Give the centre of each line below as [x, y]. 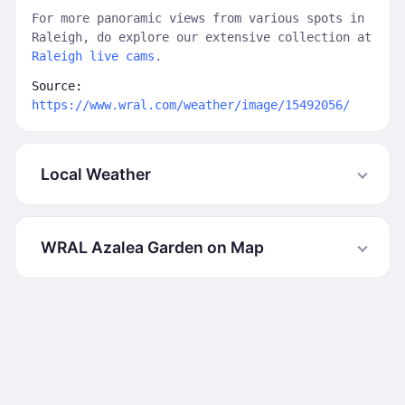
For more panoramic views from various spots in [198, 18]
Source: [57, 86]
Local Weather [96, 174]
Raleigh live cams [93, 56]
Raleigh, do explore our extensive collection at [202, 37]
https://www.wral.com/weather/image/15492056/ [191, 105]
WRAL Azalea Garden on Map [152, 247]
